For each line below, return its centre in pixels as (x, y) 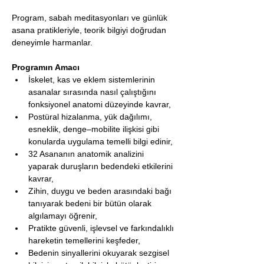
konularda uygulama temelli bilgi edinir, (100, 141)
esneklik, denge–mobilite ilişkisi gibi (95, 129)
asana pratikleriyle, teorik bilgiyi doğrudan (90, 30)
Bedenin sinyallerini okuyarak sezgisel (100, 253)
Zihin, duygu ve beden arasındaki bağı (101, 191)
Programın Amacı (46, 67)
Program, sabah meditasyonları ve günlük (91, 18)
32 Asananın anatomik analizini (87, 154)
